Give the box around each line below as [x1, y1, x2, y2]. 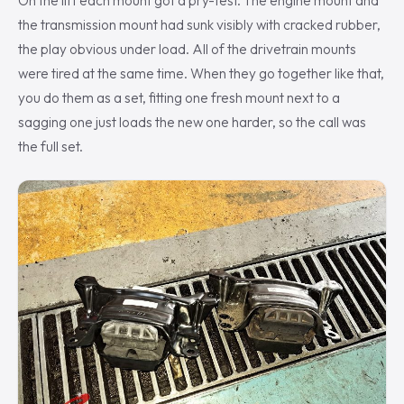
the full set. [18, 137, 83, 155]
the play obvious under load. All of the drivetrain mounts [18, 40, 356, 58]
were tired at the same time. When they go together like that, [18, 64, 384, 82]
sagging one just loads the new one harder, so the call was [18, 113, 366, 131]
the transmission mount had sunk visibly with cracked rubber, [18, 15, 381, 33]
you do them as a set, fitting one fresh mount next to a [18, 88, 340, 106]
